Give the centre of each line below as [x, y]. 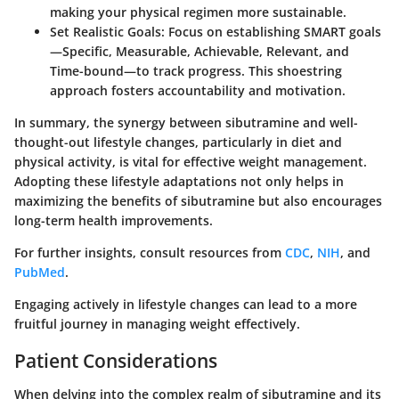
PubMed [40, 272]
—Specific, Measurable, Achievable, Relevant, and [199, 51]
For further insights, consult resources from [150, 252]
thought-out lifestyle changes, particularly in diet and [178, 142]
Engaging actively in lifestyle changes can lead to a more [186, 304]
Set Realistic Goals [106, 31]
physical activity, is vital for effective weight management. [191, 161]
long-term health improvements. [114, 220]
